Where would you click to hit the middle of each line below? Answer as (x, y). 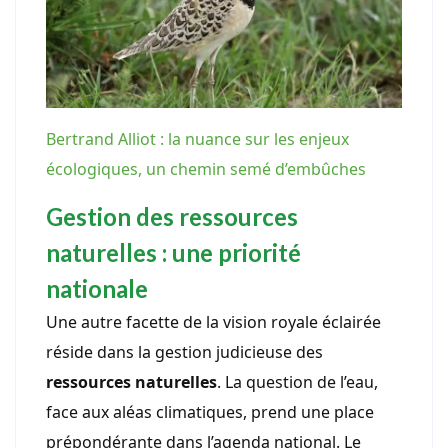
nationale (97, 288)
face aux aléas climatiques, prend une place (210, 411)
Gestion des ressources (172, 216)
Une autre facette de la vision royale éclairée (213, 321)
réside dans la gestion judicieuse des (184, 351)
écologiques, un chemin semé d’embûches (206, 168)
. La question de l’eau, (297, 381)
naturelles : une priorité (173, 252)
